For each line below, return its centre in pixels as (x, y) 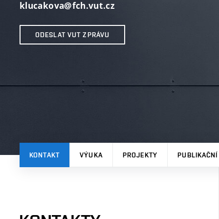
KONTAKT (44, 155)
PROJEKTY (140, 155)
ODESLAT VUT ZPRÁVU (73, 34)
